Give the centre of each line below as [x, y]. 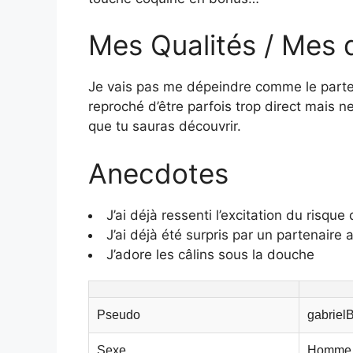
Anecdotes [158, 173]
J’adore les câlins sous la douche [210, 254]
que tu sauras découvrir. [165, 126]
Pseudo [119, 314]
